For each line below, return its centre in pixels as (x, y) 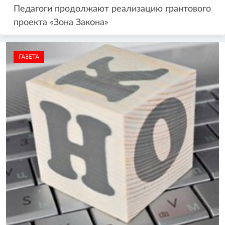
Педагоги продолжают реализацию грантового (112, 9)
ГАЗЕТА (29, 57)
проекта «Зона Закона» (61, 23)
